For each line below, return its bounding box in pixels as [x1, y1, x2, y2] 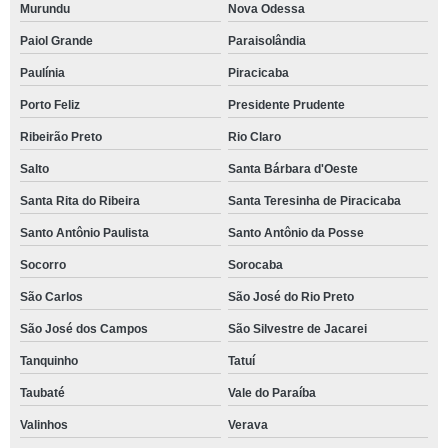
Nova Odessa [227, 2, 305, 16]
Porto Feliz [20, 98, 80, 112]
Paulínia [20, 66, 65, 80]
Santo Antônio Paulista [20, 226, 149, 240]
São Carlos [20, 290, 83, 304]
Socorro [20, 258, 66, 272]
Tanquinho [20, 354, 78, 368]
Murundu [20, 2, 70, 16]
